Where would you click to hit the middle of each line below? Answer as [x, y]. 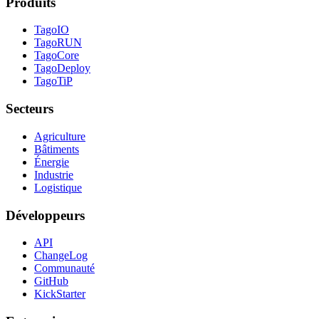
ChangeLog [61, 256]
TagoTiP [53, 81]
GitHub [51, 281]
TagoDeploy [62, 68]
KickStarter [60, 294]
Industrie [54, 174]
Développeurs [45, 215]
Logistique [58, 187]
